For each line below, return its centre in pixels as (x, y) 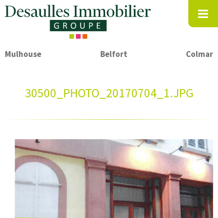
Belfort (114, 54)
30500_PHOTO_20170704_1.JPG (109, 93)
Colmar (200, 54)
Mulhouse (23, 54)
